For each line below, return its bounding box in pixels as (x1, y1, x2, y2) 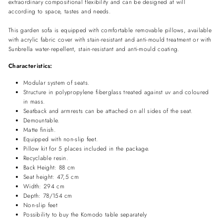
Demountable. (23, 116, 59, 125)
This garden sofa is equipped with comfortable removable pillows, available (8, 26, 212, 35)
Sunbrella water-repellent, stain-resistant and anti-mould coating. (8, 45, 179, 54)
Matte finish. (23, 125, 55, 134)
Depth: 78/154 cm (23, 191, 72, 200)
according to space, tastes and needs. (8, 7, 111, 16)
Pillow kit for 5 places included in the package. (23, 144, 150, 153)
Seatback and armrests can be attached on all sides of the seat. (23, 107, 193, 115)
